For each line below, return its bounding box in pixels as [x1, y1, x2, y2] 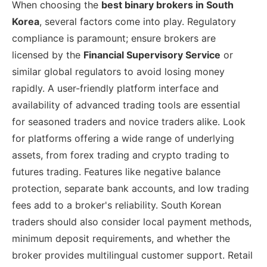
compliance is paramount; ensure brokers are [12, 32, 216, 45]
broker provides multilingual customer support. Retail [12, 249, 253, 262]
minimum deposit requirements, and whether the [12, 232, 230, 245]
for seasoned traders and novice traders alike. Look [12, 116, 246, 128]
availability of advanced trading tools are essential [12, 99, 240, 111]
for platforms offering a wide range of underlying [12, 132, 234, 145]
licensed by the [12, 49, 83, 61]
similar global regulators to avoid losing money [12, 66, 225, 78]
